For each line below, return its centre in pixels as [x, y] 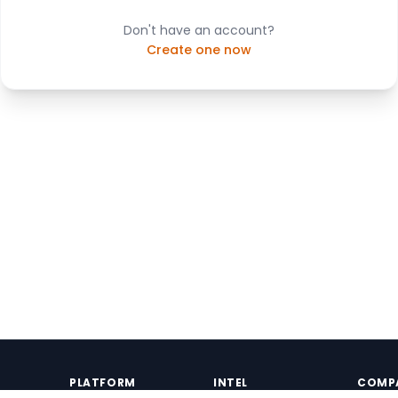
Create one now [199, 50]
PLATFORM [103, 382]
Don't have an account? [199, 30]
